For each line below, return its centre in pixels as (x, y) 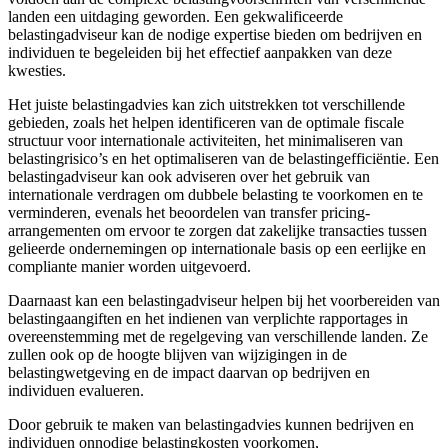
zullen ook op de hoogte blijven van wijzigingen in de (177, 355)
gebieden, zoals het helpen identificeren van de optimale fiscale (206, 123)
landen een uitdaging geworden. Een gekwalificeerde (175, 17)
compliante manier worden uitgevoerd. (129, 267)
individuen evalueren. (76, 391)
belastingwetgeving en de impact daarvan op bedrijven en (189, 373)
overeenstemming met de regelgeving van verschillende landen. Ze (218, 337)
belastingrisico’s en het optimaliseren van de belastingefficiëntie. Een (223, 159)
